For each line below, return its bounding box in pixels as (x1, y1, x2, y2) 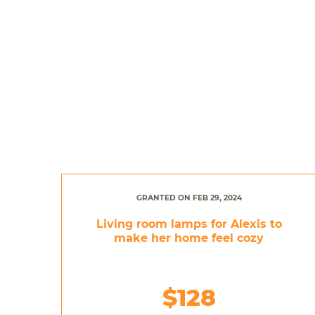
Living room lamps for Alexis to (96, 217, 282, 231)
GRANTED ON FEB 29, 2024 (136, 193, 242, 202)
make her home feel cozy (114, 231, 264, 245)
